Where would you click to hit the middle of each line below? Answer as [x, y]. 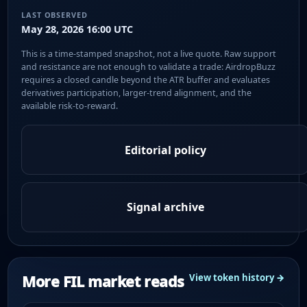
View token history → [237, 278]
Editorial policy [165, 150]
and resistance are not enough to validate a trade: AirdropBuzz [149, 66]
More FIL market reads [103, 281]
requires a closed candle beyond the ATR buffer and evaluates [146, 79]
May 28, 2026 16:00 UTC [77, 29]
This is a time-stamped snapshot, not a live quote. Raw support [149, 53]
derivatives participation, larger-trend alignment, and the [137, 93]
